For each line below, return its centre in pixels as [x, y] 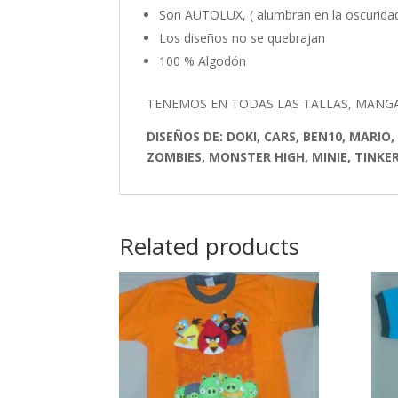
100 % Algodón [203, 60]
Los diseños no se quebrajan [243, 37]
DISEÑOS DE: [187, 136]
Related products [210, 246]
